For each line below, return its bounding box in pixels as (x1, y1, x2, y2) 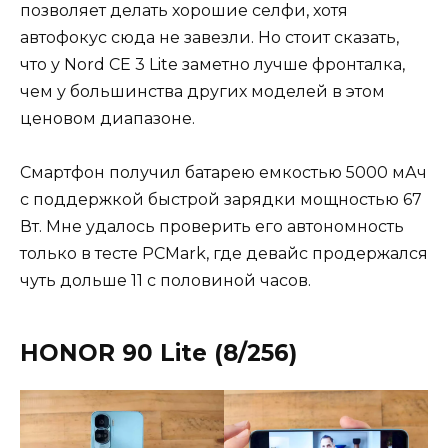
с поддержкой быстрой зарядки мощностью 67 (20, 190, 422, 210)
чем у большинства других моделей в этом (20, 81, 385, 101)
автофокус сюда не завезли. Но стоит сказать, (20, 27, 399, 47)
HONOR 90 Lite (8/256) (20, 339, 304, 368)
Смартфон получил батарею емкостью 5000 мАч (20, 163, 427, 183)
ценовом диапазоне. (20, 108, 199, 128)
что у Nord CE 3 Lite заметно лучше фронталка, (20, 54, 405, 74)
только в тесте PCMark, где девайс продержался (20, 244, 428, 264)
